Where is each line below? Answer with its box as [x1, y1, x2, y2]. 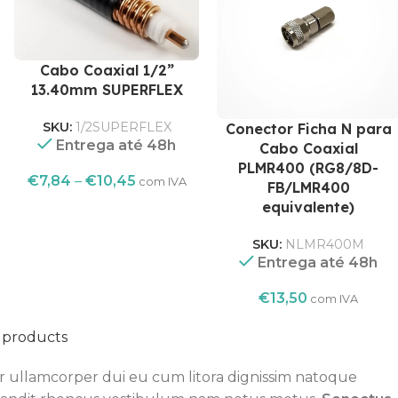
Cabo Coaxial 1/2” [39, 61, 174, 80]
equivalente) [262, 198, 355, 217]
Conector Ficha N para [225, 120, 392, 139]
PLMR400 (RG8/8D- [238, 159, 379, 178]
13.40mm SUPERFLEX [30, 81, 183, 99]
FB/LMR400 [267, 179, 350, 197]
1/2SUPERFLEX [75, 119, 171, 136]
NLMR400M [285, 236, 365, 253]
